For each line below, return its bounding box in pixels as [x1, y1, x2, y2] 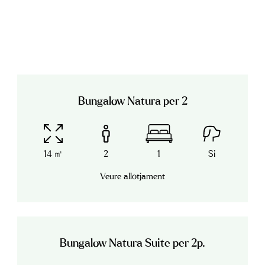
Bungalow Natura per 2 [77, 96, 188, 108]
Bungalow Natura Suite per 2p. [60, 238, 205, 250]
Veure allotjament [100, 172, 165, 182]
